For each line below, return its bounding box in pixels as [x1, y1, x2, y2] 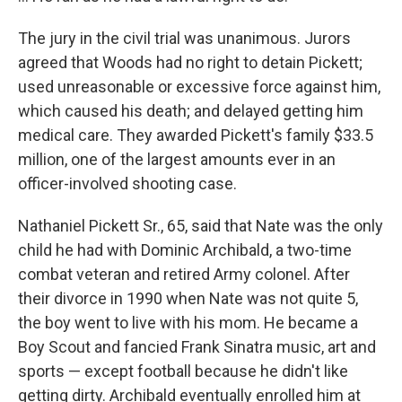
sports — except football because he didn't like [18, 361, 348, 380]
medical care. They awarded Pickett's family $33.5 [18, 125, 373, 144]
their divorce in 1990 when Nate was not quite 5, [18, 288, 358, 308]
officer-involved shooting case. [18, 173, 237, 193]
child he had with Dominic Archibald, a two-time [18, 240, 352, 259]
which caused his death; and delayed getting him [18, 100, 363, 120]
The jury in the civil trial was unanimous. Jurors [18, 28, 351, 48]
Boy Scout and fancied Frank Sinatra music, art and [18, 336, 376, 356]
